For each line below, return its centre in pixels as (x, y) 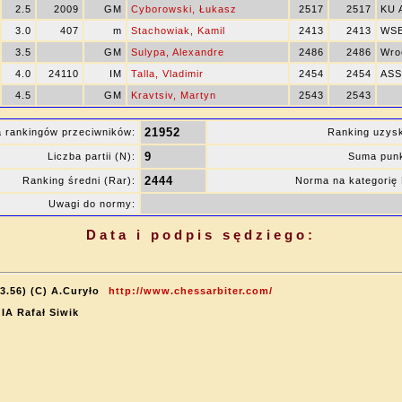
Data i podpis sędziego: (201, 235)
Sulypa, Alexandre (178, 52)
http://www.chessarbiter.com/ (191, 291)
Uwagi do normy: (92, 204)
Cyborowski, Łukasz (184, 9)
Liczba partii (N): (92, 156)
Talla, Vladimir (167, 74)
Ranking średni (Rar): (79, 180)
